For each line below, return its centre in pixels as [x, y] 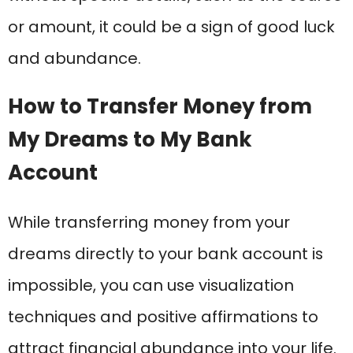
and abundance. [74, 59]
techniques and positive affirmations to [163, 317]
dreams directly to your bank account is [165, 254]
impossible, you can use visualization [151, 286]
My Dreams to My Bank [130, 140]
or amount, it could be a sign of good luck [171, 27]
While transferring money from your [149, 223]
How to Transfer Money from [160, 107]
